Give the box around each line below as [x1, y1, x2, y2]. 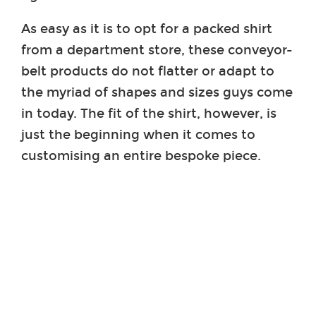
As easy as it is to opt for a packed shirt [21, 20, 272, 37]
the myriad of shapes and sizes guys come [21, 84, 293, 100]
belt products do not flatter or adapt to [21, 63, 274, 79]
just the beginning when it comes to [21, 126, 255, 142]
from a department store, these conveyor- [21, 42, 293, 58]
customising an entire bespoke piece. [21, 147, 261, 164]
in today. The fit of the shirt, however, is [21, 105, 276, 121]
